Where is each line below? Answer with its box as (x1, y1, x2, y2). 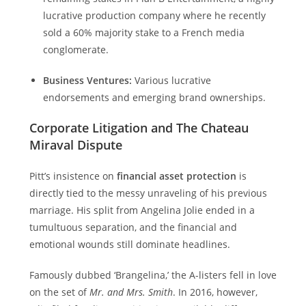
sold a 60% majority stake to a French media (42, 26, 245, 39)
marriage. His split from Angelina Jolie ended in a (29, 204, 255, 217)
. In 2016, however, (172, 286, 258, 298)
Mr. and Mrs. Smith (89, 286, 173, 298)
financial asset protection (116, 169, 236, 182)
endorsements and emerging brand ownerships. (42, 91, 266, 104)
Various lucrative (131, 74, 211, 87)
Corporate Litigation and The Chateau (29, 120, 249, 136)
